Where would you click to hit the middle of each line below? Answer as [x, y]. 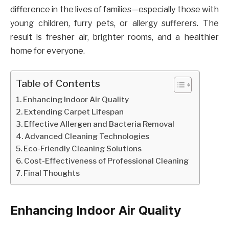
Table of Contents [58, 84]
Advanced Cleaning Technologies [87, 136]
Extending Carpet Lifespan [74, 111]
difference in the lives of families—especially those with [114, 10]
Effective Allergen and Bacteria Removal [99, 124]
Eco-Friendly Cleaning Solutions [83, 148]
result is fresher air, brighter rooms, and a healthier [114, 37]
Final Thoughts [52, 173]
